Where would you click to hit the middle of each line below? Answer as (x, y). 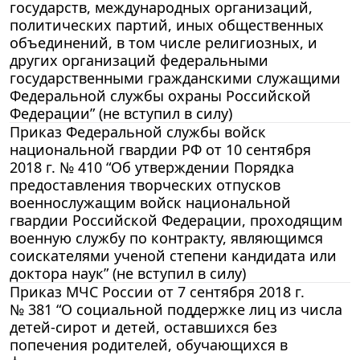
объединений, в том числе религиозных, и (164, 42)
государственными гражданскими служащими (175, 78)
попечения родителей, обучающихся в (149, 344)
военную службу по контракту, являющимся (166, 237)
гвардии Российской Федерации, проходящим (176, 220)
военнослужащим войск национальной (150, 202)
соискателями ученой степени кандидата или (173, 255)
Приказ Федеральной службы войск (138, 131)
